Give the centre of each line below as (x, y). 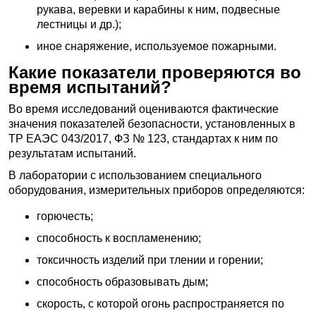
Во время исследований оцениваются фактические (144, 109)
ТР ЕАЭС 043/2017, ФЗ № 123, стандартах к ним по (143, 139)
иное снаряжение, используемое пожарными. (157, 46)
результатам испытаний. (72, 153)
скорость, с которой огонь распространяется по (160, 304)
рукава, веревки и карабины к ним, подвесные (158, 10)
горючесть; (65, 216)
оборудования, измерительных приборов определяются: (157, 190)
